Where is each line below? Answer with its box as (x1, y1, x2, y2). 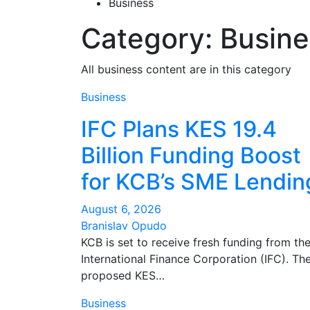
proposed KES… (81, 268, 165, 282)
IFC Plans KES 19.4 (81, 116, 277, 143)
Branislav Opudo (81, 219, 167, 232)
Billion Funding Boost (81, 142, 301, 169)
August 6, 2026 (81, 202, 161, 216)
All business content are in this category (81, 62, 291, 76)
